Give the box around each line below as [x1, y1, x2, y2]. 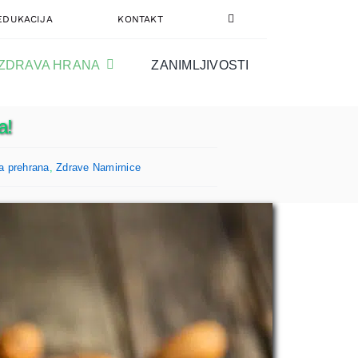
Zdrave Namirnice [56, 161, 141, 173]
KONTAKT [117, 14, 163, 25]
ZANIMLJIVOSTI [151, 58, 249, 72]
